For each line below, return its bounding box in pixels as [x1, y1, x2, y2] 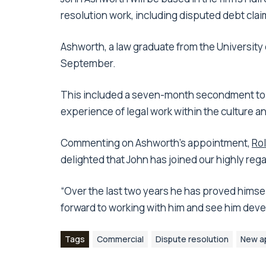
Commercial [97, 233, 144, 245]
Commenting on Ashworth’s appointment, [61, 135, 252, 150]
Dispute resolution [156, 233, 229, 245]
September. [61, 56, 116, 70]
